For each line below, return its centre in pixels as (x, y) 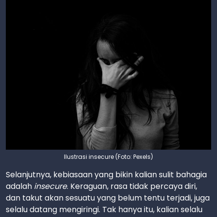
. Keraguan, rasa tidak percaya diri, (132, 186)
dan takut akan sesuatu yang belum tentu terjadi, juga (108, 198)
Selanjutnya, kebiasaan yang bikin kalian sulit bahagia (106, 175)
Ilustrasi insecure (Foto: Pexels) (108, 157)
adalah (20, 186)
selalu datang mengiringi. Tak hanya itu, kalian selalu (104, 209)
